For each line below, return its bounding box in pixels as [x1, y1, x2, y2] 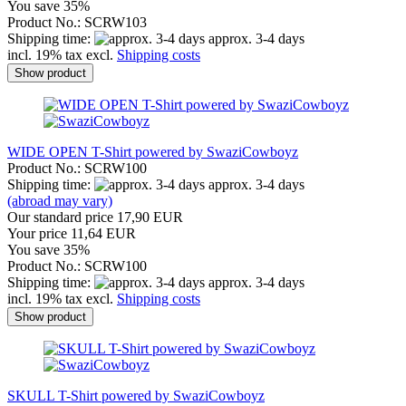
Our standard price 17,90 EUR [7, 208, 183, 225]
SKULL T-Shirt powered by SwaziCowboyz [7, 387, 265, 403]
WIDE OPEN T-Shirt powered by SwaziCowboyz [7, 143, 298, 159]
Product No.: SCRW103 [7, 14, 147, 30]
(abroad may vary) [7, 192, 112, 208]
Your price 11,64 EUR [7, 225, 136, 241]
